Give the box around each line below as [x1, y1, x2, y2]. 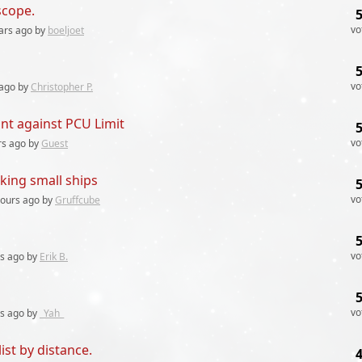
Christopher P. [31, 80, 93, 94]
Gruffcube [55, 193, 100, 207]
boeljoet [48, 23, 84, 37]
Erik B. [40, 250, 68, 263]
